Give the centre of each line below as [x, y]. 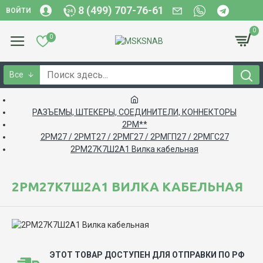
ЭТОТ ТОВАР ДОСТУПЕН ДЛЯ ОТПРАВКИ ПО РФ [147, 254]
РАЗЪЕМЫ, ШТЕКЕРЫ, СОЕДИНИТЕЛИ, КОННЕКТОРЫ [134, 112]
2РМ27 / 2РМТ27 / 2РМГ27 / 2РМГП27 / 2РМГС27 [134, 137]
